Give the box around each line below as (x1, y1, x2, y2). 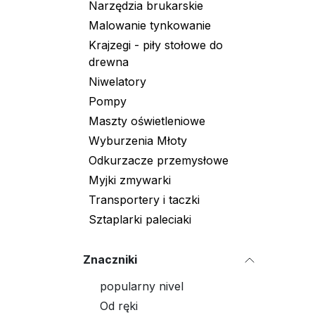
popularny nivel (100, 279, 184, 293)
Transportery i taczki (89, 193, 200, 207)
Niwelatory (89, 75, 146, 89)
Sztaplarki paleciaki (89, 212, 191, 226)
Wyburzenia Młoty (89, 134, 187, 148)
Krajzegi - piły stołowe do (89, 38, 223, 52)
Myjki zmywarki (89, 173, 171, 187)
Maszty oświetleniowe (89, 114, 205, 128)
